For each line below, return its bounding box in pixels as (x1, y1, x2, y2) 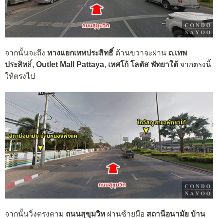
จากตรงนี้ (180, 60, 211, 69)
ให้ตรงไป (5, 72, 35, 80)
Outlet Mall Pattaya (34, 60, 104, 69)
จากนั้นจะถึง (5, 48, 47, 57)
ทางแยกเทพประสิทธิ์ (47, 48, 113, 57)
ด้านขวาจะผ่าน (113, 48, 168, 57)
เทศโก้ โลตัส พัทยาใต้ (108, 60, 180, 69)
